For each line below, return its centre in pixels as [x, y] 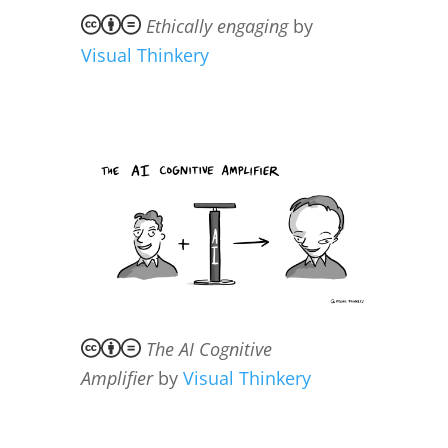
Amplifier [116, 378]
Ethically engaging [216, 25]
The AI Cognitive [208, 349]
